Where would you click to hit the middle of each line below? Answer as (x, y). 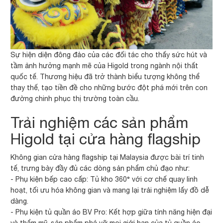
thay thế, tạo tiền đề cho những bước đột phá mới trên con (109, 88)
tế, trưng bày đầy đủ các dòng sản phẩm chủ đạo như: (100, 168)
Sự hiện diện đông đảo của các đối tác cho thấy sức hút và (109, 55)
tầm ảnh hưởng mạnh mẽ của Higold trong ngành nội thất (105, 66)
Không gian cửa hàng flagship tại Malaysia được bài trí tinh (108, 158)
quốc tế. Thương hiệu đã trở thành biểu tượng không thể (105, 77)
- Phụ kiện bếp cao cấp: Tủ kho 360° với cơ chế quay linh (104, 179)
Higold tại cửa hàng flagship (106, 139)
